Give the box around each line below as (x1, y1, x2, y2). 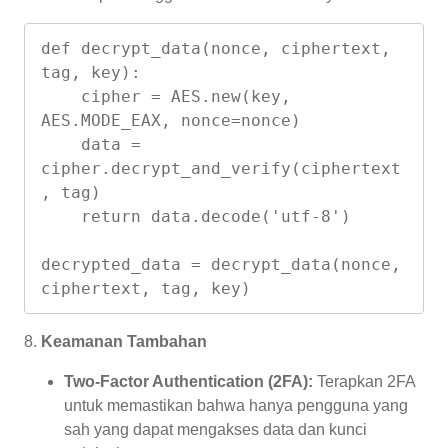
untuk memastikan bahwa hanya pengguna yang (64, 397, 408, 415)
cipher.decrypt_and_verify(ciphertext (41, 158, 401, 178)
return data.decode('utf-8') (41, 206, 81, 226)
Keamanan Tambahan (41, 333, 207, 351)
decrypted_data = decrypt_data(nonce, (41, 254, 401, 274)
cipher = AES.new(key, (41, 86, 81, 106)
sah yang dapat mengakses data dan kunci (64, 421, 367, 439)
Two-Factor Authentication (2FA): (64, 373, 313, 391)
